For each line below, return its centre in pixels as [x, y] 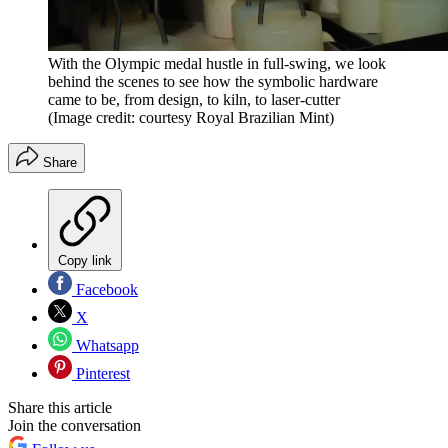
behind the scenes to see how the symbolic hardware [213, 82]
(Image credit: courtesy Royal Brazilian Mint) [191, 118]
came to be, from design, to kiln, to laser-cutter [194, 100]
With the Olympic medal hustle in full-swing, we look [217, 64]
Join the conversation [74, 426]
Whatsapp [105, 346]
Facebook [105, 290]
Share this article [60, 408]
